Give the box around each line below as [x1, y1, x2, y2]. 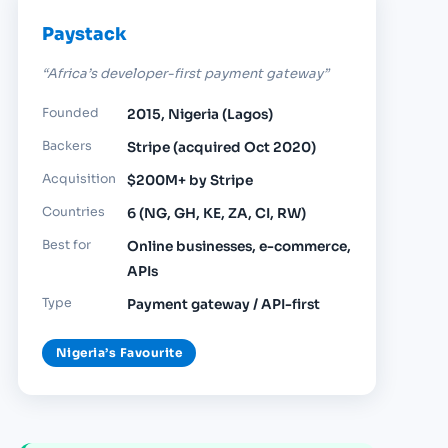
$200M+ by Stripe [127, 172, 253, 190]
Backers [42, 138, 92, 155]
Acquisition [42, 171, 116, 188]
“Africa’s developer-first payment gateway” [42, 65, 329, 83]
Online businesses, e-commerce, [127, 238, 351, 256]
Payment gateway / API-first [127, 296, 320, 314]
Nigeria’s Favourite [56, 345, 183, 361]
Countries [42, 204, 105, 221]
